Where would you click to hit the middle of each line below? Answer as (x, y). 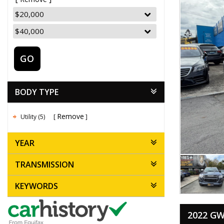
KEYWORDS (36, 186)
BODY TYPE (37, 92)
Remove (70, 116)
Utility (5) (33, 117)
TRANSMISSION (44, 165)
